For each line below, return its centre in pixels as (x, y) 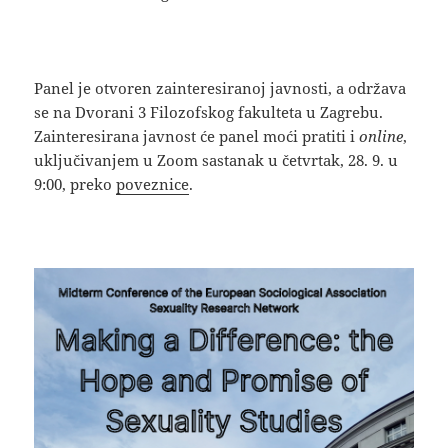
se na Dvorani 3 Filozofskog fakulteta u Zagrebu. (209, 111)
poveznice (153, 183)
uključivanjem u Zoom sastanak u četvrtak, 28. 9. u (216, 159)
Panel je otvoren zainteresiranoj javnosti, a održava (220, 87)
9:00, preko (75, 183)
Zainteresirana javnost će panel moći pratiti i (197, 135)
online (381, 135)
